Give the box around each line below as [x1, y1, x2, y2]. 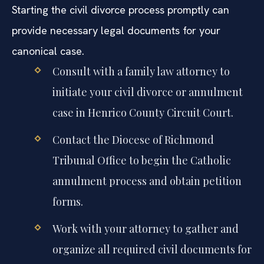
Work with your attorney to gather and [52, 243, 239, 258]
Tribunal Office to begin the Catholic [52, 175, 231, 190]
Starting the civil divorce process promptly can [12, 25, 229, 39]
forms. [52, 216, 83, 231]
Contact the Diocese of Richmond [52, 154, 214, 169]
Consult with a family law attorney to [52, 86, 230, 101]
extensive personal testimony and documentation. [12, 4, 247, 18]
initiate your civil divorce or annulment [52, 107, 243, 121]
